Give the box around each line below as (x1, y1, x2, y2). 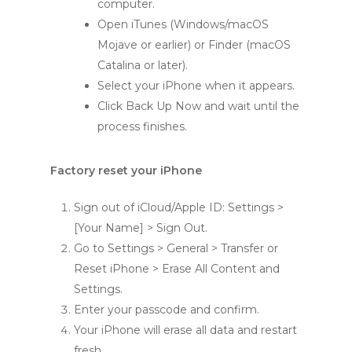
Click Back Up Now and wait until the (97, 98, 299, 113)
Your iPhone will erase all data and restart (74, 322, 297, 337)
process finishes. (97, 119, 187, 134)
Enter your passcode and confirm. (74, 302, 259, 317)
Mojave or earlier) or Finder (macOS (97, 37, 291, 52)
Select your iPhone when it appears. (97, 78, 295, 93)
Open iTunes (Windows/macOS (97, 16, 269, 31)
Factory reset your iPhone (50, 163, 202, 178)
